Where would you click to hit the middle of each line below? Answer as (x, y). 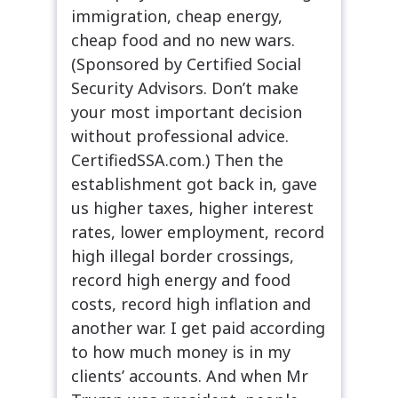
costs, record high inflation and (191, 303)
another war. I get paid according (198, 327)
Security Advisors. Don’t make (185, 88)
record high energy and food (181, 279)
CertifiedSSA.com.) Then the (177, 159)
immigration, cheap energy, (177, 16)
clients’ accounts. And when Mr (190, 375)
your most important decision (187, 111)
